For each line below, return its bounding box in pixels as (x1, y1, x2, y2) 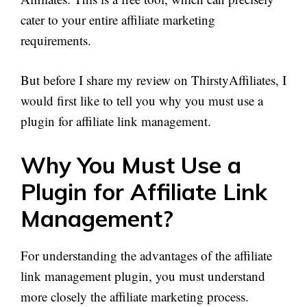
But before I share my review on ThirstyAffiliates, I (21, 71, 286, 89)
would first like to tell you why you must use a (21, 92, 263, 110)
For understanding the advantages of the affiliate (21, 246, 272, 264)
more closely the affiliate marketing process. (21, 287, 249, 305)
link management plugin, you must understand (21, 267, 265, 284)
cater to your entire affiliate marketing (21, 10, 215, 28)
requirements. (21, 31, 91, 49)
